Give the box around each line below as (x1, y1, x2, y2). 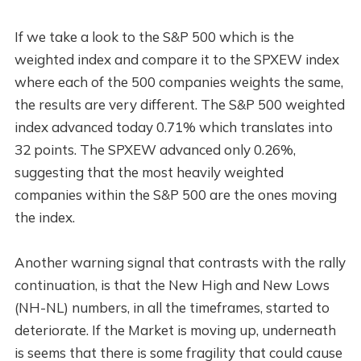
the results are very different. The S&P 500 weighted (14, 95, 345, 113)
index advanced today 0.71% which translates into (14, 118, 333, 135)
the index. (14, 208, 75, 226)
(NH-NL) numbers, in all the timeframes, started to (14, 298, 330, 316)
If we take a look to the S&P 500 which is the (14, 27, 294, 45)
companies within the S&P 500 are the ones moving (14, 185, 337, 203)
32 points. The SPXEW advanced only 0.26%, (14, 140, 296, 158)
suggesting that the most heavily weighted (14, 163, 284, 180)
